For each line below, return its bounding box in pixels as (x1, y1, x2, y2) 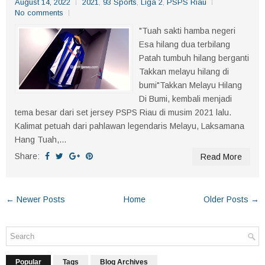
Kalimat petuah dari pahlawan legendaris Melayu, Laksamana (15, 121, 244, 131)
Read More (201, 151, 242, 161)
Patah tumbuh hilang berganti (139, 53, 249, 63)
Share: (15, 151, 42, 161)
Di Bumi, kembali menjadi (139, 93, 232, 104)
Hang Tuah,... (15, 134, 66, 144)
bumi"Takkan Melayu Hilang (139, 80, 242, 90)
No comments (15, 8, 63, 17)
